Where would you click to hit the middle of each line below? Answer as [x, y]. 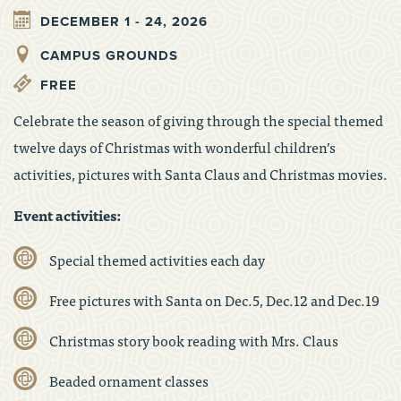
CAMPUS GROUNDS [109, 55]
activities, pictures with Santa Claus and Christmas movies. [200, 173]
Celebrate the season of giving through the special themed [198, 119]
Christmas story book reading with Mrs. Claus [194, 340]
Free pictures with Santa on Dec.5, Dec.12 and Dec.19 [214, 299]
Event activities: [67, 214]
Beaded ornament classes [129, 380]
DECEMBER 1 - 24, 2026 [124, 21]
